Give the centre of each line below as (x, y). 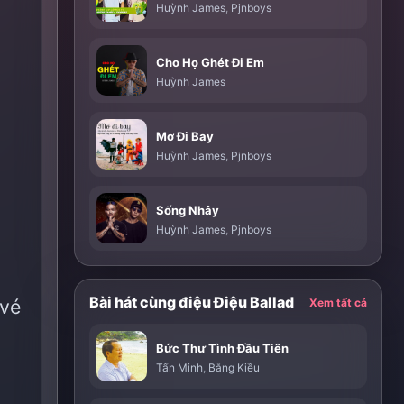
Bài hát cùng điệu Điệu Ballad (192, 302)
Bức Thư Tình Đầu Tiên (223, 348)
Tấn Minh (180, 367)
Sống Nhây (188, 210)
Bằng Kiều (234, 367)
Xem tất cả (338, 302)
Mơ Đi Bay (185, 136)
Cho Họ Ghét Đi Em (211, 62)
